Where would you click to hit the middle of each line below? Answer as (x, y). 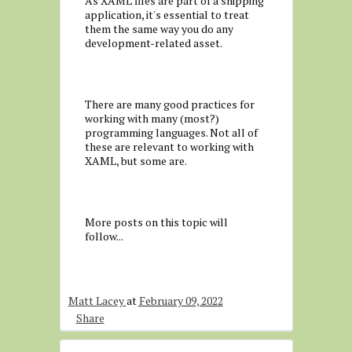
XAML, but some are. (136, 161)
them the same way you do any (159, 29)
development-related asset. (153, 43)
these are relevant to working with (169, 147)
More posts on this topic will (156, 222)
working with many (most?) (152, 118)
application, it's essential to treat (167, 15)
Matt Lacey (97, 301)
